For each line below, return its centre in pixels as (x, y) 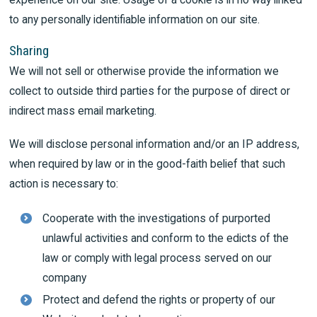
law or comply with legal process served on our (157, 258)
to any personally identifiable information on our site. (135, 19)
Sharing (29, 51)
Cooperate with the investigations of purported (157, 218)
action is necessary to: (64, 184)
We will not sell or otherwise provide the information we (144, 71)
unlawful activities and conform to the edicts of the (166, 238)
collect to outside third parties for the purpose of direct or (150, 91)
